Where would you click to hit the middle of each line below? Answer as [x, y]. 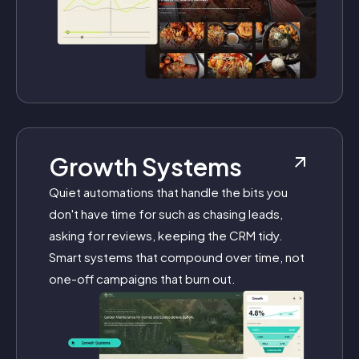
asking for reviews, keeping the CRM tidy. [166, 236]
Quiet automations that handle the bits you [168, 192]
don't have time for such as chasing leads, [166, 214]
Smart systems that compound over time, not [177, 257]
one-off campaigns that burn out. [142, 279]
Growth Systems [145, 167]
